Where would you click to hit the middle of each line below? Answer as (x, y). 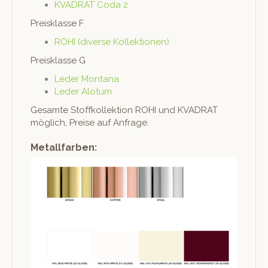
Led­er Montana (87, 79)
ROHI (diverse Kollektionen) (112, 42)
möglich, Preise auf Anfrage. (90, 123)
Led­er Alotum (83, 92)
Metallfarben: (64, 148)
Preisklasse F (57, 24)
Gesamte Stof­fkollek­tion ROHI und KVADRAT (124, 110)
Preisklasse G (58, 61)
